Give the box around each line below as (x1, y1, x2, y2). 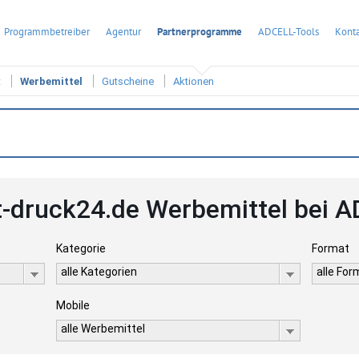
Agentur (106, 25, 141, 38)
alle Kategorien (60, 265, 137, 278)
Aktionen (173, 75, 214, 88)
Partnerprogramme (157, 25, 242, 38)
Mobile (55, 299, 90, 312)
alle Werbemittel (60, 322, 145, 335)
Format (312, 242, 350, 255)
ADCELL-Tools (258, 25, 319, 38)
